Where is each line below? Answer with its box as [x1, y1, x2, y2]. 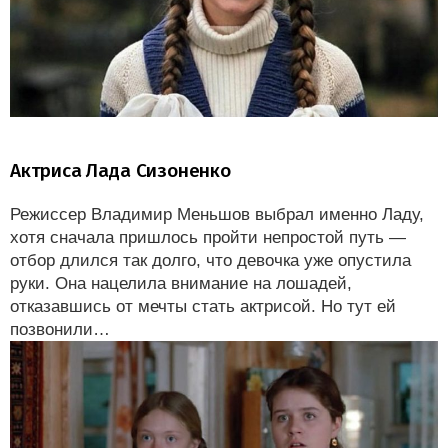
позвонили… [10, 319, 110, 339]
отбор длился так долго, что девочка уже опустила [10, 250, 411, 270]
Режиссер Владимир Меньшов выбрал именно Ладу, [10, 204, 424, 224]
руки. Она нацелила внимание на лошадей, [10, 273, 352, 293]
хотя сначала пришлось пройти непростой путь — [10, 227, 406, 247]
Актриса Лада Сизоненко [10, 158, 231, 182]
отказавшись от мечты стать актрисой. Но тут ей [10, 296, 396, 316]
